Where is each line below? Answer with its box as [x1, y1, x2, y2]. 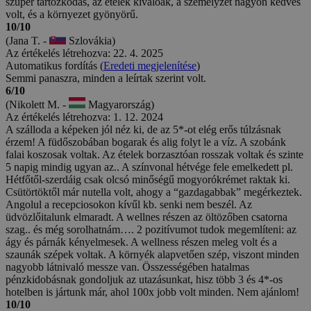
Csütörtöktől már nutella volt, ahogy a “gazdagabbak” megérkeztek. [6, 185, 302, 198]
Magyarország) [85, 98, 154, 110]
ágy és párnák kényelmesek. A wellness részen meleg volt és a [6, 235, 277, 248]
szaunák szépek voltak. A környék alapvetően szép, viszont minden [6, 248, 299, 260]
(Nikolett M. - [6, 98, 69, 110]
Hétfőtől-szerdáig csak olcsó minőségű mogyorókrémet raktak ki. [6, 173, 290, 185]
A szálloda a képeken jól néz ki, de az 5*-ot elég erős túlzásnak [6, 123, 281, 135]
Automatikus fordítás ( [6, 59, 103, 72]
